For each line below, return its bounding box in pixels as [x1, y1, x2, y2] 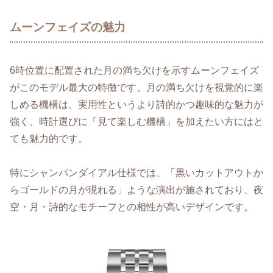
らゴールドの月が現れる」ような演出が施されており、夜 [10, 185, 263, 196]
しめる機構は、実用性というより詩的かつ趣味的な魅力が [10, 99, 263, 110]
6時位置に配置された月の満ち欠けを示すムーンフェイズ [10, 65, 259, 76]
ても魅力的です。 [10, 133, 88, 144]
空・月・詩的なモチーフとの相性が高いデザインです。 [10, 202, 253, 213]
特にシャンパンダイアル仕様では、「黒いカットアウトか [10, 168, 263, 179]
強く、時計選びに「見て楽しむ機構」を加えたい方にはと [10, 116, 263, 127]
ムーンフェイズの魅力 [10, 20, 126, 34]
